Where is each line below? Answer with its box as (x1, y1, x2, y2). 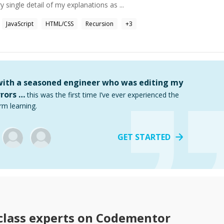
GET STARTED (117, 131, 170, 142)
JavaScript (6, 19, 33, 28)
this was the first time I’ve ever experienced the (27, 90, 179, 99)
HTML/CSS (45, 19, 73, 28)
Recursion (85, 19, 113, 28)
